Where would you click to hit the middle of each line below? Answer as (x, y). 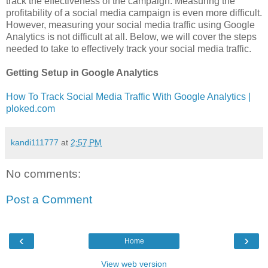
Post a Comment (49, 200)
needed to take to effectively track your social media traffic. (129, 48)
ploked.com (31, 108)
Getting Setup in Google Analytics (82, 72)
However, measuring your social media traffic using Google (130, 25)
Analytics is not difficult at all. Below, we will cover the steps (131, 36)
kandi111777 (35, 142)
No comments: (43, 173)
